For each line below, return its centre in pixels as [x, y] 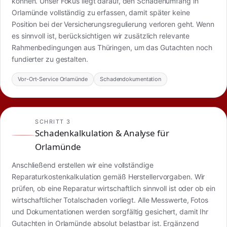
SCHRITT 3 [53, 121]
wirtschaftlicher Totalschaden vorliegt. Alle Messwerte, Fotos [110, 200]
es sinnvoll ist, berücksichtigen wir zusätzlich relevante [101, 36]
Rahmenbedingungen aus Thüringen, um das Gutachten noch [112, 48]
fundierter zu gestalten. [50, 59]
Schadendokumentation [131, 79]
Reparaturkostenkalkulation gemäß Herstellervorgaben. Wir [108, 177]
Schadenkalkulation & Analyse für [102, 133]
